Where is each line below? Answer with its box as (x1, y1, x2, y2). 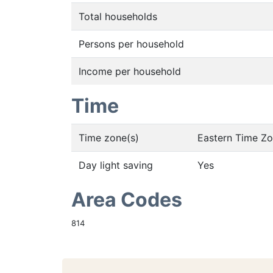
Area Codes (71, 188, 182, 211)
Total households (79, 10, 157, 23)
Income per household (79, 65, 181, 77)
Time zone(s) (79, 132, 139, 144)
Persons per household (79, 38, 184, 50)
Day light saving (79, 159, 153, 171)
